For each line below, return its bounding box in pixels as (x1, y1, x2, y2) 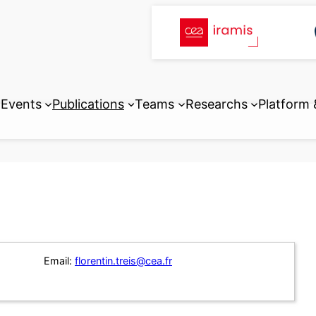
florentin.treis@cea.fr (75, 255, 172, 267)
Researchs (185, 96, 248, 111)
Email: (44, 255, 72, 267)
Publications (52, 96, 124, 111)
